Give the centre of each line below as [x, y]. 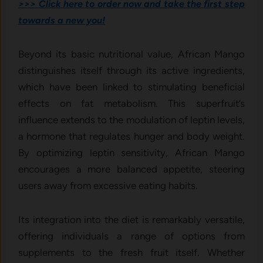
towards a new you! [62, 20]
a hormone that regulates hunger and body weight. [131, 136]
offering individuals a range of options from [131, 236]
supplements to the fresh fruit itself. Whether [131, 252]
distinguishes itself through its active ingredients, [131, 70]
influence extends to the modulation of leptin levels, [131, 119]
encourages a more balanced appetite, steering [131, 169]
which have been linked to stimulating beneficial [131, 87]
